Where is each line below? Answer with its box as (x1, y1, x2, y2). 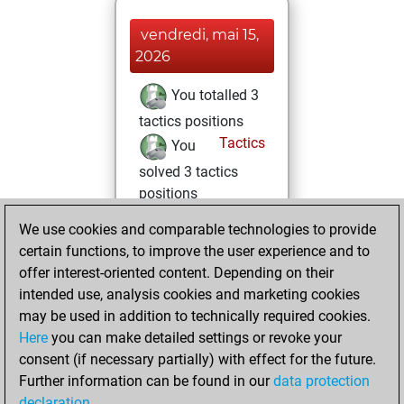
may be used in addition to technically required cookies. (19, 308, 371, 325)
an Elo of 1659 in (139, 235, 247, 252)
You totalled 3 (168, 87, 259, 105)
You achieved (168, 209, 256, 227)
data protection (273, 372, 370, 390)
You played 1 (168, 353, 253, 372)
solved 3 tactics (139, 163, 238, 180)
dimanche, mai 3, (141, 293, 262, 310)
